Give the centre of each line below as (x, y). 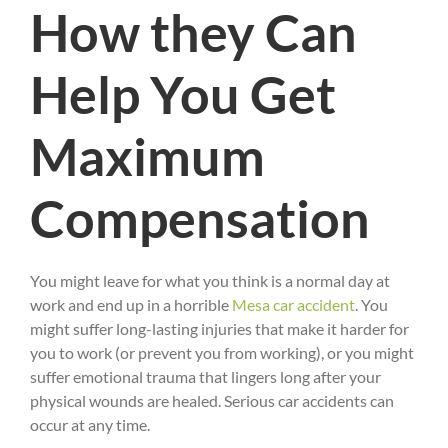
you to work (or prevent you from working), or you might (222, 353)
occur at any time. (90, 425)
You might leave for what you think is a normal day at (210, 281)
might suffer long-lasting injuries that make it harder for (219, 329)
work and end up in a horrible (131, 305)
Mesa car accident (293, 305)
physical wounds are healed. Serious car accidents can (212, 401)
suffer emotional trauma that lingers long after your (205, 377)
